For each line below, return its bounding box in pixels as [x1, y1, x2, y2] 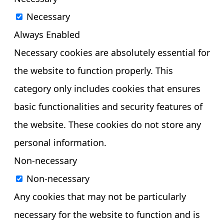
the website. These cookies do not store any [14, 118, 201, 130]
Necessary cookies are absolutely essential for [14, 46, 210, 58]
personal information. [14, 136, 106, 148]
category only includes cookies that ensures [14, 82, 200, 94]
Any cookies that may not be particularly [14, 190, 186, 202]
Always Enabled [14, 28, 80, 40]
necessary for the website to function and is [14, 208, 200, 220]
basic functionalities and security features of [14, 100, 202, 112]
